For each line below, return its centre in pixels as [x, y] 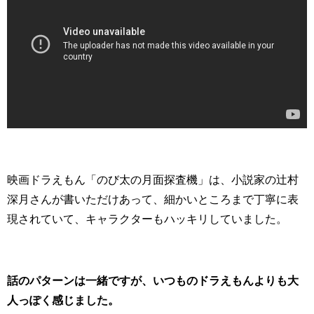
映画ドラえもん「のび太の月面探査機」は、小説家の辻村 [153, 180]
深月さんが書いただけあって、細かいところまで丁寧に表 [153, 199]
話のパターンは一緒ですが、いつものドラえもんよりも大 [153, 281]
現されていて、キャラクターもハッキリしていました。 [147, 219]
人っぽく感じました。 [63, 300]
